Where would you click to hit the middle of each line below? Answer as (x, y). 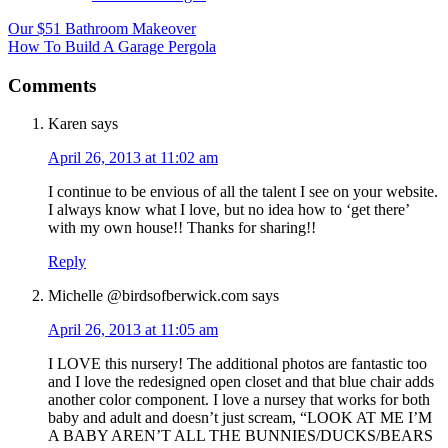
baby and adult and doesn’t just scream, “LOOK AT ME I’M (240, 418)
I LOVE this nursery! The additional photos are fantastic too (237, 364)
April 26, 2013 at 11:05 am (133, 330)
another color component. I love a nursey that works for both (239, 400)
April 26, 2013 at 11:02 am (133, 158)
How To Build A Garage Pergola (112, 46)
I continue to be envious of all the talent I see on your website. (243, 192)
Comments (52, 85)
